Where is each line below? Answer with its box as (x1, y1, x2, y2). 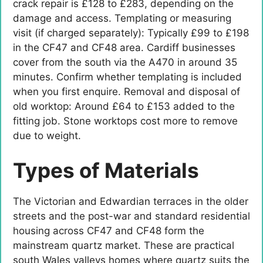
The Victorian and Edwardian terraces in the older (13, 195, 248, 208)
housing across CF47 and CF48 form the (13, 225, 204, 237)
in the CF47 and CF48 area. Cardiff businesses (13, 41, 235, 53)
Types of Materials (13, 158, 199, 183)
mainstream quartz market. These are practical (13, 240, 234, 252)
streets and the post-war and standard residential (13, 210, 250, 222)
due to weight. (13, 129, 81, 141)
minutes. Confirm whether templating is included (13, 70, 242, 83)
